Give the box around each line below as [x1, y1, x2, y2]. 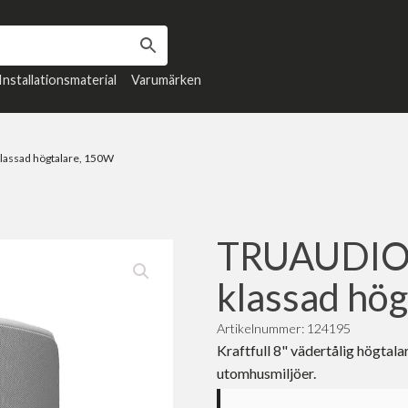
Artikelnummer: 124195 [217, 321, 351, 337]
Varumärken [131, 72, 201, 88]
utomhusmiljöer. [217, 364, 316, 382]
